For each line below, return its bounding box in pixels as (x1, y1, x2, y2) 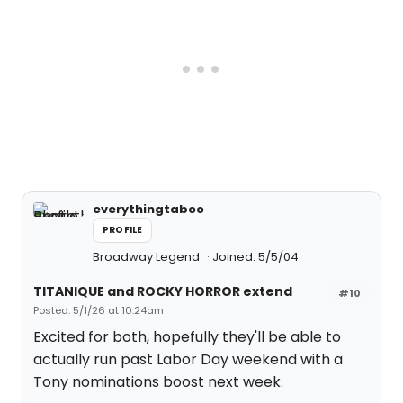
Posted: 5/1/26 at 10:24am (33, 303, 164, 318)
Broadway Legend (93, 248, 202, 265)
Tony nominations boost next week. (33, 372, 283, 392)
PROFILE (103, 223, 143, 237)
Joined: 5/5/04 (212, 248, 299, 265)
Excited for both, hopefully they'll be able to (33, 327, 341, 347)
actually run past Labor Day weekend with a (33, 349, 343, 370)
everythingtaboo (93, 201, 204, 218)
